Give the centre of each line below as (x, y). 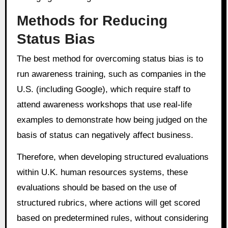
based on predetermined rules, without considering (112, 218)
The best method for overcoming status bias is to (110, 59)
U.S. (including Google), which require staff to (103, 90)
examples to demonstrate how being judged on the (112, 120)
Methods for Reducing (92, 21)
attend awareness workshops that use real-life (104, 105)
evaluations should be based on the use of (96, 188)
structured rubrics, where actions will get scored (108, 203)
